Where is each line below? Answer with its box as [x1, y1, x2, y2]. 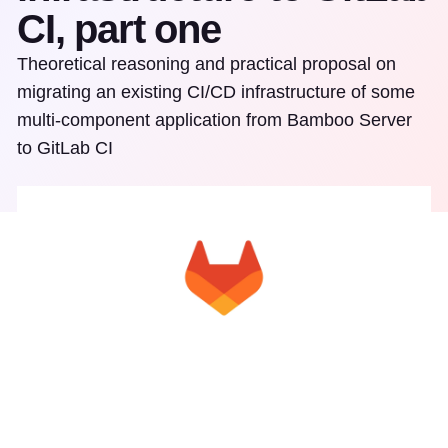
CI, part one [17, 7, 221, 51]
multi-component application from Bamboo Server [17, 110, 412, 130]
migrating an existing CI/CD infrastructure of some [17, 82, 415, 102]
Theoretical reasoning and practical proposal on [17, 54, 396, 74]
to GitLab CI [17, 138, 113, 158]
